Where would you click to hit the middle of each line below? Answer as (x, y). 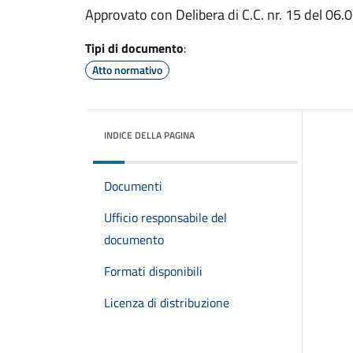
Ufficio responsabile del (165, 217)
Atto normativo (127, 70)
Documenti (133, 186)
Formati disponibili (153, 271)
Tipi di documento (134, 48)
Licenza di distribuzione (167, 303)
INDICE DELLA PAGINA (149, 135)
